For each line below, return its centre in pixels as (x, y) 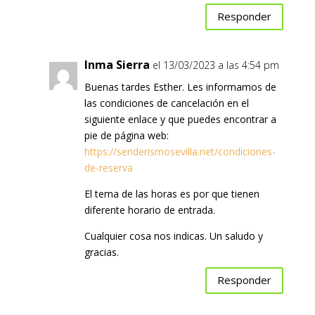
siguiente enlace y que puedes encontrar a (180, 119)
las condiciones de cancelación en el (166, 103)
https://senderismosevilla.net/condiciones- (180, 151)
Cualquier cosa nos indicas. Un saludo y (173, 236)
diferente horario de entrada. (149, 210)
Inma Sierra (117, 64)
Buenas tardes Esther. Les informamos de (180, 86)
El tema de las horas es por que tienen (172, 193)
